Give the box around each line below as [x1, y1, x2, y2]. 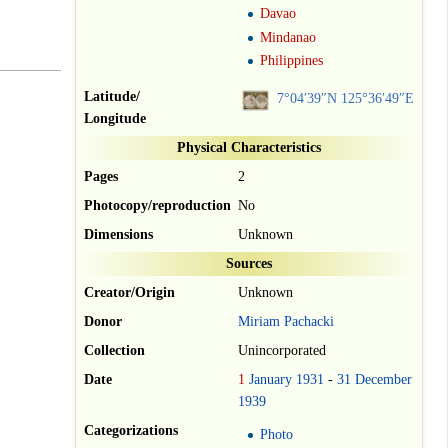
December [355, 371, 412, 387]
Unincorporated [238, 342, 326, 358]
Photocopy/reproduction [84, 197, 231, 213]
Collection [84, 342, 145, 358]
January [249, 371, 292, 387]
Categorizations [84, 422, 178, 438]
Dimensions [84, 226, 153, 242]
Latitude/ [84, 88, 140, 104]
